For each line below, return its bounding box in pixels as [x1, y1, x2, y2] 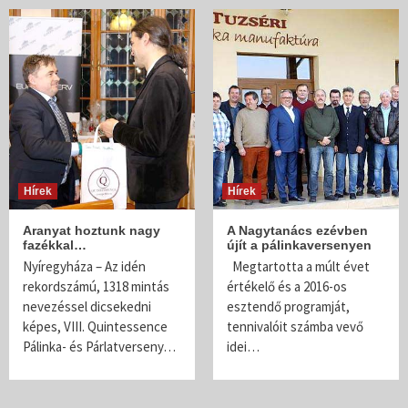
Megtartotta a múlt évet [227, 258, 370, 275]
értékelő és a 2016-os [227, 278, 347, 295]
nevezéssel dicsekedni [23, 298, 151, 315]
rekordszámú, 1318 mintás [23, 278, 169, 295]
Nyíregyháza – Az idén [23, 258, 146, 275]
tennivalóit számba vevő [227, 318, 363, 335]
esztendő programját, [227, 298, 350, 315]
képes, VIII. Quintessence [23, 318, 168, 335]
